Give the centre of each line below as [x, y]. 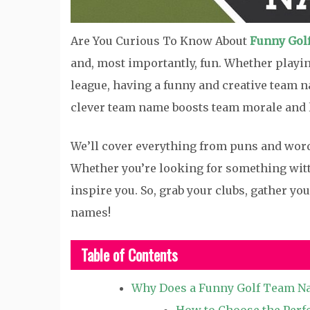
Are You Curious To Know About [160, 40]
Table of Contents [129, 254]
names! [91, 212]
